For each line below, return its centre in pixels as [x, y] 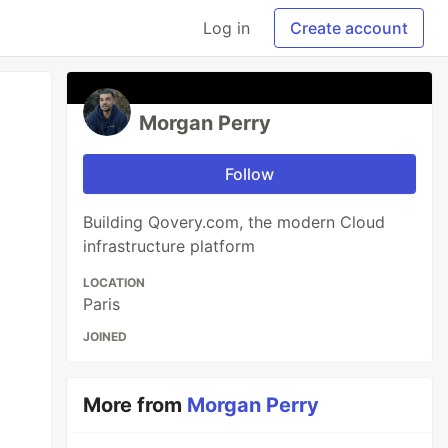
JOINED [105, 336]
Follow [250, 174]
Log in [226, 28]
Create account [349, 28]
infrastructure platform [169, 246]
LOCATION [114, 282]
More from [135, 405]
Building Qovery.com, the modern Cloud [234, 222]
